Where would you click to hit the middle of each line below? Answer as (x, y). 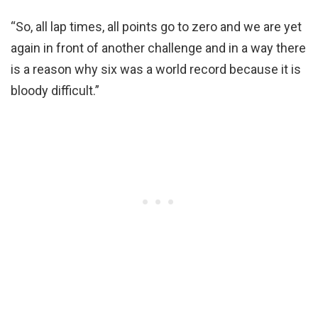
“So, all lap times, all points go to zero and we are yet (156, 26)
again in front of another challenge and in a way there (158, 48)
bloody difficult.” (55, 90)
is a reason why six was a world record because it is (156, 69)
